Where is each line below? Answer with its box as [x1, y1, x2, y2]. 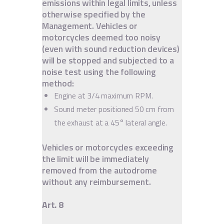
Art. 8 [42, 197, 63, 211]
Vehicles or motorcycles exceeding [42, 140, 174, 154]
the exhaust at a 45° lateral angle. [54, 116, 167, 129]
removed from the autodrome [42, 163, 157, 177]
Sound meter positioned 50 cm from [54, 103, 174, 115]
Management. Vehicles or [42, 19, 137, 33]
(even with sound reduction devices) [42, 42, 179, 56]
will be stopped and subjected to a [42, 53, 174, 67]
